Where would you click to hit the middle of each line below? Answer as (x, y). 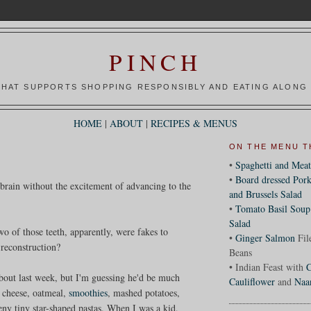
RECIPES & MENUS (194, 124)
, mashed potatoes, (144, 292)
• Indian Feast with (267, 267)
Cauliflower (252, 281)
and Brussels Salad (265, 194)
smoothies (89, 292)
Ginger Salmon (265, 237)
